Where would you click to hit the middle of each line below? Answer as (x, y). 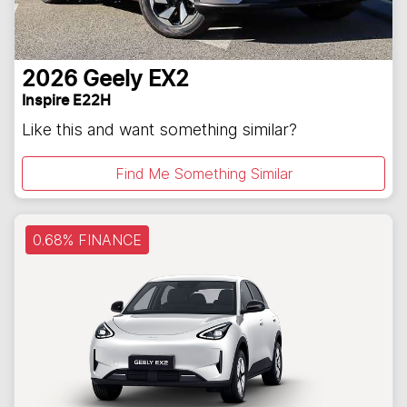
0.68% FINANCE (87, 240)
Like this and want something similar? (159, 130)
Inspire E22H (66, 101)
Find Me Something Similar (203, 174)
